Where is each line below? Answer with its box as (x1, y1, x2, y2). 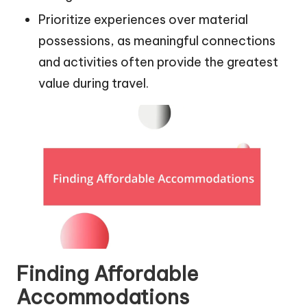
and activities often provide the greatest (38, 53, 278, 70)
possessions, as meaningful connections (38, 32, 275, 49)
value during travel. (38, 75, 149, 91)
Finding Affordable (16, 260, 199, 286)
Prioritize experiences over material (38, 11, 248, 27)
